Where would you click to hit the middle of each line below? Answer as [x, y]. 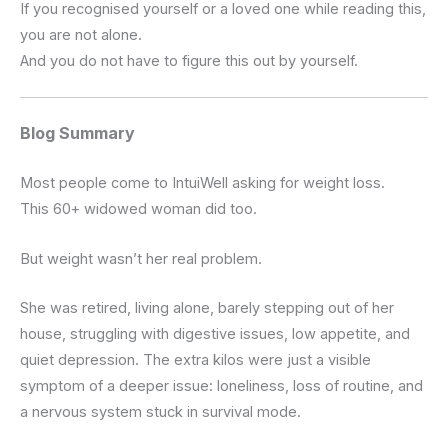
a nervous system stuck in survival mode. [160, 412]
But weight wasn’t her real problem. [141, 258]
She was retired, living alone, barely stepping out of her [207, 308]
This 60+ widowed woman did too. [138, 209]
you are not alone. [81, 35]
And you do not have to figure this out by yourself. [189, 61]
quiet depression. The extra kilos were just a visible [195, 360]
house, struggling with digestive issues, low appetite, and [215, 334]
